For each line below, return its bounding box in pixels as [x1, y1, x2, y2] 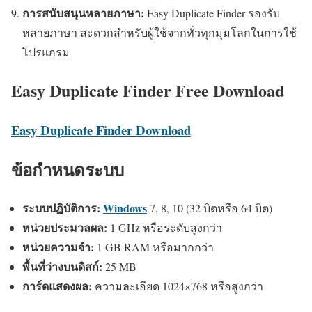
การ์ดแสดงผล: [22, 277, 92, 294]
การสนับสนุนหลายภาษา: [22, 5, 144, 22]
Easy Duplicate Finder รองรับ [144, 6, 280, 21]
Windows [103, 199, 147, 216]
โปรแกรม [22, 45, 70, 60]
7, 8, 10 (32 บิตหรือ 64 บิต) [150, 200, 272, 215]
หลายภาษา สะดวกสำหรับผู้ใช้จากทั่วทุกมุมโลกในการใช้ [22, 25, 297, 40]
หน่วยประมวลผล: [22, 219, 107, 235]
